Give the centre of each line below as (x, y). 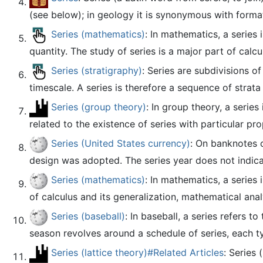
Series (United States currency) (121, 144)
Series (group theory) (99, 107)
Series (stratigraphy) (97, 71)
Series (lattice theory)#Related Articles (137, 253)
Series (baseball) (88, 216)
